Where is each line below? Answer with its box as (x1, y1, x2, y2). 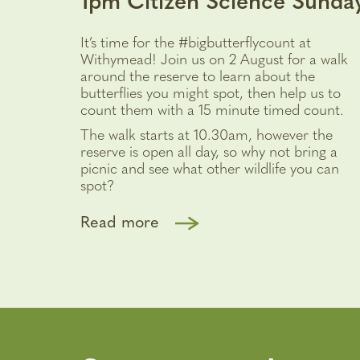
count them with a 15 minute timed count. (80, 103, 344, 119)
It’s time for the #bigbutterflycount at (80, 35, 311, 51)
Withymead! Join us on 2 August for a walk (80, 52, 348, 68)
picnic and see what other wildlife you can (80, 162, 339, 178)
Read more (80, 215, 159, 231)
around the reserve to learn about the (80, 69, 315, 85)
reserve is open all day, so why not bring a (80, 145, 337, 161)
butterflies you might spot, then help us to (80, 86, 341, 102)
